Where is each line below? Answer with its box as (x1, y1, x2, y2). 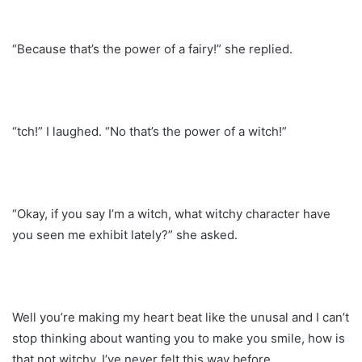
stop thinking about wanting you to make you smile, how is (12, 330, 345, 346)
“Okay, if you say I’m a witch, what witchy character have (12, 205, 330, 221)
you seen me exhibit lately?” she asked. (12, 226, 238, 242)
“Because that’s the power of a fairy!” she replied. (12, 40, 293, 57)
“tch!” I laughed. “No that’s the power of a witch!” (12, 123, 287, 139)
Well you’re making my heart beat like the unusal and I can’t (12, 309, 349, 325)
